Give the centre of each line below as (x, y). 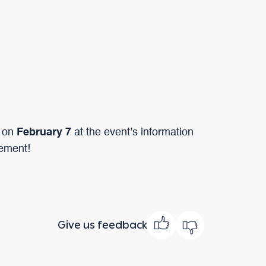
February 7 (44, 133)
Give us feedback (102, 225)
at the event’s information (132, 133)
